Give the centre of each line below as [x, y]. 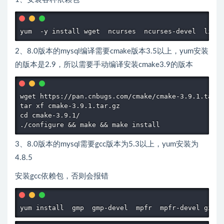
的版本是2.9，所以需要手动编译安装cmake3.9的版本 [104, 64]
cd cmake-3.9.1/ [50, 115]
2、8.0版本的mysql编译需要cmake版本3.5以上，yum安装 [112, 51]
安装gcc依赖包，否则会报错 [62, 176]
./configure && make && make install [90, 124]
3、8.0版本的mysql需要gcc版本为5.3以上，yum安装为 [107, 144]
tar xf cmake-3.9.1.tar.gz [72, 105]
